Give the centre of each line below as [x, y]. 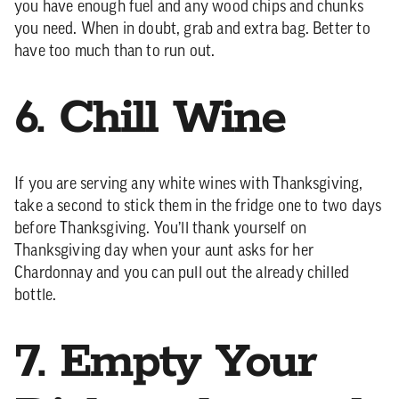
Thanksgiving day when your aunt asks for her [164, 252]
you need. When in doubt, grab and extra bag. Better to [192, 30]
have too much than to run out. [115, 52]
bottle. [36, 296]
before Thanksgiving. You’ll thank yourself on [161, 229]
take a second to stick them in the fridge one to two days [198, 207]
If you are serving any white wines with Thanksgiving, [189, 185]
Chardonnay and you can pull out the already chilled [182, 274]
